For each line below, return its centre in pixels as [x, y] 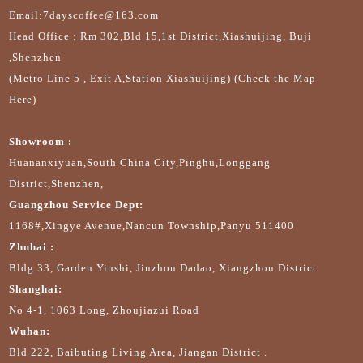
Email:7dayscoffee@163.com [84, 15]
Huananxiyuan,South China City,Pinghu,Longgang [140, 162]
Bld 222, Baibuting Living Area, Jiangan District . [139, 352]
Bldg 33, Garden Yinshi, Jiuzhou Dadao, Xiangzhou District [163, 268]
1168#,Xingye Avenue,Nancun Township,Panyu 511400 [152, 226]
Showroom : [41, 141]
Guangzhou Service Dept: [77, 205]
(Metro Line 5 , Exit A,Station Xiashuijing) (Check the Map [163, 78]
